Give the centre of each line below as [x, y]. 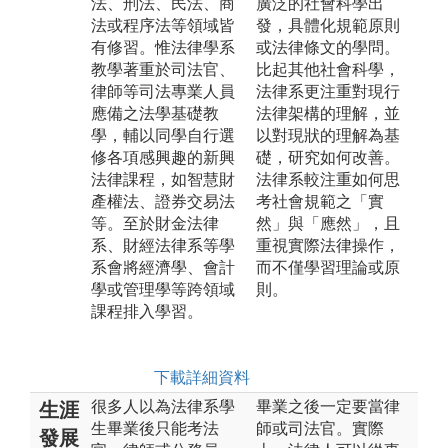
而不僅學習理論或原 [328, 267]
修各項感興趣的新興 [163, 157]
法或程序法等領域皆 [163, 25]
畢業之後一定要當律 [328, 406]
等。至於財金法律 [155, 223]
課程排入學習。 [147, 311]
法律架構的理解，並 [328, 113]
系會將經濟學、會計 [163, 267]
